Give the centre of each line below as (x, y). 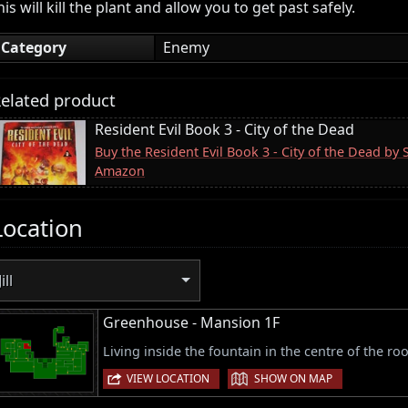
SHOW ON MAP (293, 379)
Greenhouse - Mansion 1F (191, 323)
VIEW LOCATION (168, 379)
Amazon (120, 170)
